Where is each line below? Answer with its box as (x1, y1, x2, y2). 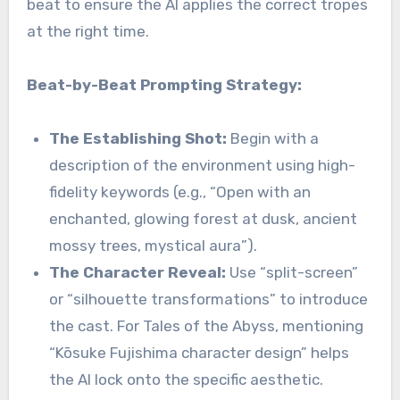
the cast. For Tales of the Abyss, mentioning (49, 316, 364, 335)
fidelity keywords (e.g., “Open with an (49, 182, 312, 201)
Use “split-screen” (226, 262, 359, 281)
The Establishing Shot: (49, 129, 228, 147)
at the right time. (26, 21, 149, 40)
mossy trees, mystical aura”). (49, 236, 258, 254)
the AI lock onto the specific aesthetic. (49, 370, 324, 388)
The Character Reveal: (49, 262, 227, 281)
